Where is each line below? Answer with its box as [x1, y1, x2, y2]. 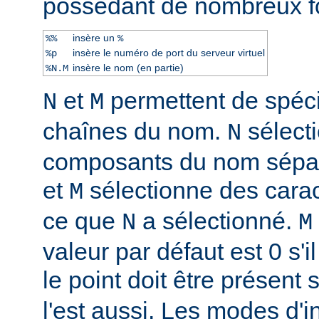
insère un [72, 31, 117, 43]
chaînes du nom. [43, 117, 227, 145]
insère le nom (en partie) [72, 61, 184, 73]
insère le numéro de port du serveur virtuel [72, 46, 265, 58]
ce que [43, 206, 122, 234]
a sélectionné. [136, 206, 298, 234]
